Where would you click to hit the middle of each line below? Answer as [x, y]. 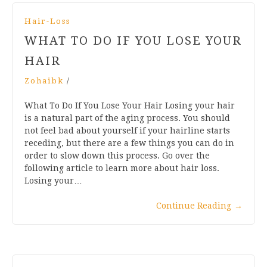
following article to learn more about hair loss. [122, 168]
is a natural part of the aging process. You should [127, 118]
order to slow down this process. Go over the [117, 155]
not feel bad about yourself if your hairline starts [127, 130]
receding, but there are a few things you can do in [129, 143]
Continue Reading [194, 205]
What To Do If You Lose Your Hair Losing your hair [130, 105]
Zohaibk [44, 80]
